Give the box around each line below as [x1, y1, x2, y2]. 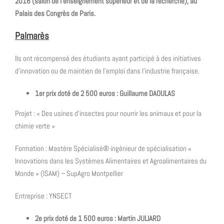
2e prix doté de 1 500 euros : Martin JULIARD [35, 213, 160, 223]
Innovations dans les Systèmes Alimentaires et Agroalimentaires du [15, 155, 206, 165]
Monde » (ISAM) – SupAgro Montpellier [15, 168, 123, 178]
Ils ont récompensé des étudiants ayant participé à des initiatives [15, 53, 201, 63]
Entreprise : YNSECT [15, 190, 72, 200]
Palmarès [15, 29, 49, 42]
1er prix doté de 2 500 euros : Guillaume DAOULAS [35, 88, 175, 98]
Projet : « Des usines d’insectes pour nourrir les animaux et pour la [15, 108, 201, 118]
